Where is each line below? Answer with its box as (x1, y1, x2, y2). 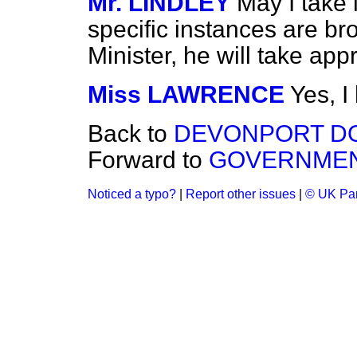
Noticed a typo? (88, 187, 176, 201)
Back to (88, 120, 174, 147)
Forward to (88, 147, 209, 173)
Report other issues (186, 187, 296, 201)
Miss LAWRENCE (88, 81, 284, 108)
